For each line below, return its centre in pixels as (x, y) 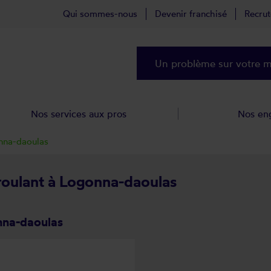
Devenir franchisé (191, 14)
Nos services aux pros (79, 114)
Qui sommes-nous (100, 14)
